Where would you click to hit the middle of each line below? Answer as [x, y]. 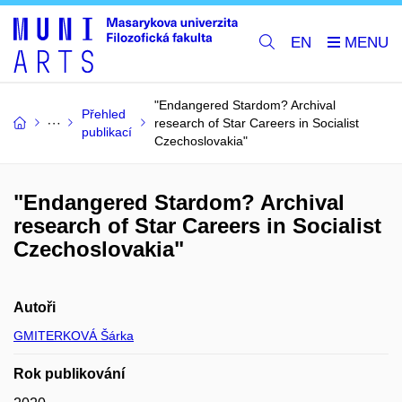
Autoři [35, 307]
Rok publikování [69, 373]
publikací [107, 131]
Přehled [104, 114]
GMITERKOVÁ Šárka [74, 335]
